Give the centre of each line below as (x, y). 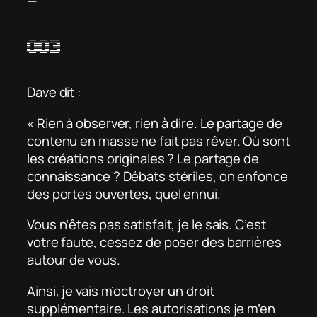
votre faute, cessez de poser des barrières (154, 242)
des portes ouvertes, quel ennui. (124, 194)
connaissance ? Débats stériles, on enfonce (157, 176)
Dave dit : (54, 92)
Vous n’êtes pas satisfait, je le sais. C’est (146, 225)
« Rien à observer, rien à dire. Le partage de (155, 123)
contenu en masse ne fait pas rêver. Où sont (158, 140)
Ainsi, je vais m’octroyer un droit (121, 290)
